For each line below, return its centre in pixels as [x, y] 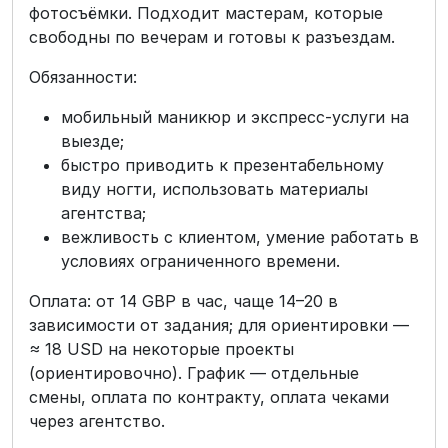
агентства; [103, 213]
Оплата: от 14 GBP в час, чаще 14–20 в [183, 301]
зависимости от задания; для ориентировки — [219, 325]
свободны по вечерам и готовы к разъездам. [212, 37]
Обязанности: [83, 77]
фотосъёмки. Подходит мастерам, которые [206, 13]
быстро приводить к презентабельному [222, 165]
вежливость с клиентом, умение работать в [240, 237]
